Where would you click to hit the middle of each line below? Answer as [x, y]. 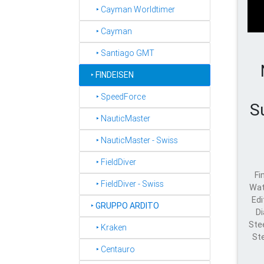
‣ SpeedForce [115, 97]
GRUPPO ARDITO [127, 206]
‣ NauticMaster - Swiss [132, 140]
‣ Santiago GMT [120, 53]
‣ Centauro [110, 249]
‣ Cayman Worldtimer [130, 9]
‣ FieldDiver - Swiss [125, 184]
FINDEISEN [115, 75]
